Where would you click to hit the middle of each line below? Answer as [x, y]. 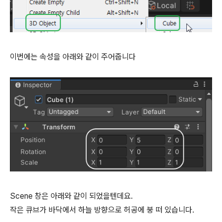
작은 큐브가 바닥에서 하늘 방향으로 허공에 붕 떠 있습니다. [102, 210]
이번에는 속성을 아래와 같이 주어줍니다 [73, 57]
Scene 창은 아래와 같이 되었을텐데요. [71, 196]
